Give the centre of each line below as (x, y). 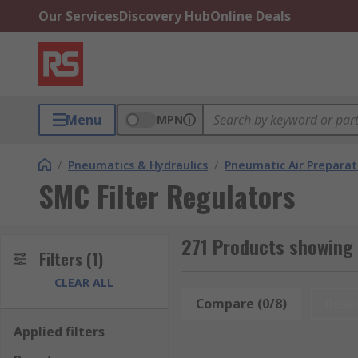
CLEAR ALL (84, 282)
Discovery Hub (165, 16)
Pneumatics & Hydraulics (138, 165)
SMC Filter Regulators (167, 195)
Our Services (79, 16)
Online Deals (251, 16)
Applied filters (59, 332)
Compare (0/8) (241, 304)
